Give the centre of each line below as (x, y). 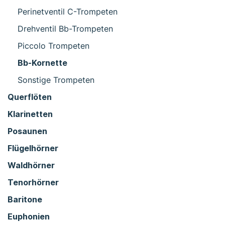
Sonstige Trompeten (56, 80)
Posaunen (27, 131)
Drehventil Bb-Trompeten (65, 28)
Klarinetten (30, 114)
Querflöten (30, 97)
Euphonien (29, 216)
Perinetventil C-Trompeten (68, 11)
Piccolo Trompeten (53, 45)
